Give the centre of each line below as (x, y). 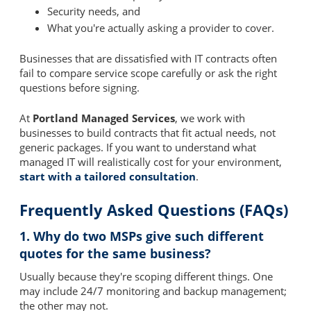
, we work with (210, 118)
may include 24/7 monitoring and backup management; (153, 291)
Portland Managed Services (104, 118)
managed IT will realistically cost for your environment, (151, 161)
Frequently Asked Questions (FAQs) (154, 210)
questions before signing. (79, 88)
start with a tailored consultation (108, 176)
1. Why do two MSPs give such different (142, 236)
